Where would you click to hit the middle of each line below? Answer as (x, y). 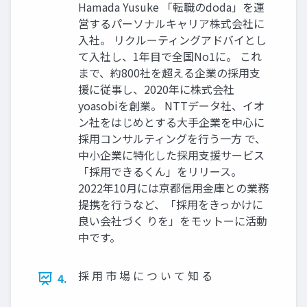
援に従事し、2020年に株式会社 (156, 89)
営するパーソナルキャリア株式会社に (171, 24)
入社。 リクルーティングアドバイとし (172, 40)
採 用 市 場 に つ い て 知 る (145, 276)
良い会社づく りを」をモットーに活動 (173, 221)
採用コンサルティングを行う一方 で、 (172, 139)
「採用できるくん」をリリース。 (160, 172)
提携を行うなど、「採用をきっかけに (171, 205)
